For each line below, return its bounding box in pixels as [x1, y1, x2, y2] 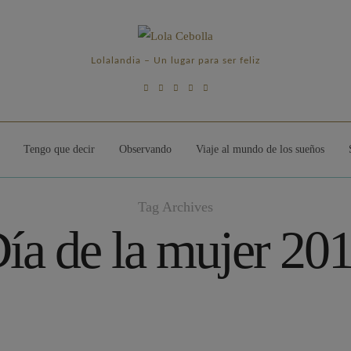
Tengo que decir [24, 143, 95, 155]
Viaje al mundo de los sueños [196, 143, 324, 155]
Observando [119, 143, 172, 155]
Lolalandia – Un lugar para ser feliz [91, 55, 260, 65]
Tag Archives [138, 198, 213, 215]
